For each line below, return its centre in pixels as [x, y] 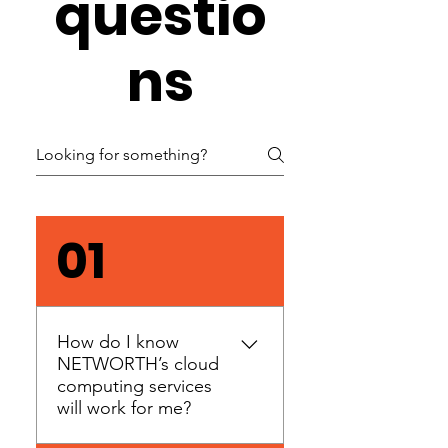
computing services [134, 386]
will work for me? [124, 408]
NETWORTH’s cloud [138, 364]
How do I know [118, 342]
